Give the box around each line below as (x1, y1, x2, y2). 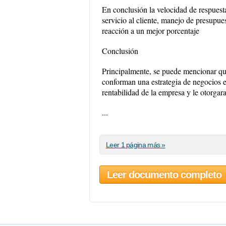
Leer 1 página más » (106, 141, 165, 149)
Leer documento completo (107, 169, 221, 180)
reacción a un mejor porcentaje (102, 25, 199, 36)
